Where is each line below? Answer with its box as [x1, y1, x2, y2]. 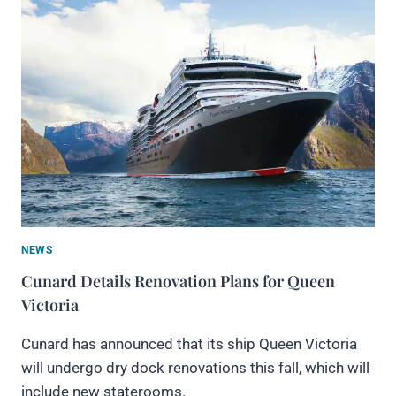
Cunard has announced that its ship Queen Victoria [21, 335, 357, 354]
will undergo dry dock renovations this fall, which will [21, 359, 369, 377]
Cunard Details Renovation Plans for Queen [21, 270, 335, 293]
